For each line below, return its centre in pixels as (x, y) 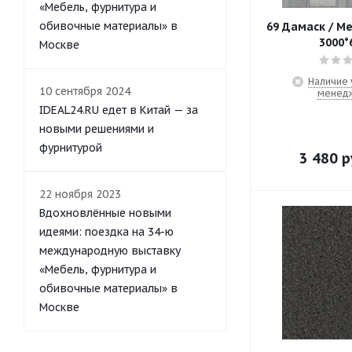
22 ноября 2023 (80, 194)
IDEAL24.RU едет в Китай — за (119, 110)
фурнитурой (71, 148)
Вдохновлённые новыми (105, 213)
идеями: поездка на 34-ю (106, 232)
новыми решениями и (97, 129)
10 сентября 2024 (85, 91)
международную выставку (110, 251)
